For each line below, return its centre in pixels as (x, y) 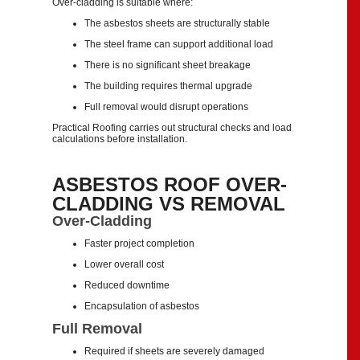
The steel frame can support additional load (179, 44)
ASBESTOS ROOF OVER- (170, 184)
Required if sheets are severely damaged (174, 351)
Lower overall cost (124, 264)
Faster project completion (139, 243)
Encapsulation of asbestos (142, 306)
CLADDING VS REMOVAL (169, 204)
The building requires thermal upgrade (168, 86)
